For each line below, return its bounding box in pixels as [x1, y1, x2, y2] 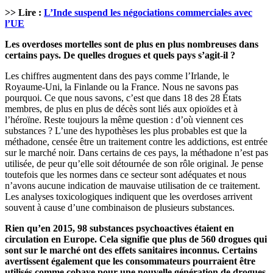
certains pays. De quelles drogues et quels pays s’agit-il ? [5, 50, 235, 61]
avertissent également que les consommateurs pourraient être [5, 256, 255, 267]
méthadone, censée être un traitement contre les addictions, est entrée [5, 136, 268, 147]
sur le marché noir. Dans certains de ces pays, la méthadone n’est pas [5, 147, 268, 158]
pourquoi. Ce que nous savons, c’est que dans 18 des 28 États [5, 93, 241, 104]
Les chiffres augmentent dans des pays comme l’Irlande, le [5, 71, 229, 82]
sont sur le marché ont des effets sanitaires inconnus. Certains [5, 245, 257, 256]
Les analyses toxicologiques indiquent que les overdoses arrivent [5, 191, 252, 202]
